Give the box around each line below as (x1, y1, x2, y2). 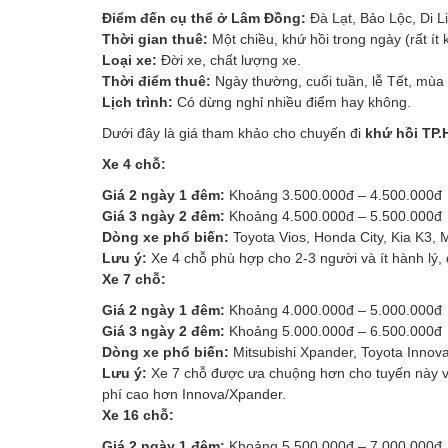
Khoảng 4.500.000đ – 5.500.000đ (225, 207, 442, 224)
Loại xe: (102, 51, 157, 68)
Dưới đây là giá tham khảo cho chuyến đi (102, 124, 365, 141)
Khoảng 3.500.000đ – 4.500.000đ (225, 186, 442, 203)
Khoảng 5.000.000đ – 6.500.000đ (225, 322, 442, 339)
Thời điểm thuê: (102, 72, 211, 89)
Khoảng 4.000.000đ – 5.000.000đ (225, 301, 442, 318)
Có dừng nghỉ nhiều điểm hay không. (173, 93, 411, 110)
